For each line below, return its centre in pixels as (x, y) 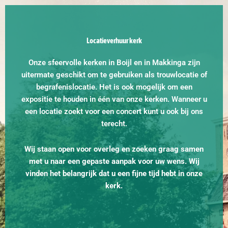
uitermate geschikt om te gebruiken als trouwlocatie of (114, 75)
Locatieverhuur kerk (114, 40)
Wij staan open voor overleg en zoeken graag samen (114, 149)
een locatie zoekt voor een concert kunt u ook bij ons (114, 111)
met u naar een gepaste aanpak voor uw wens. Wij (114, 161)
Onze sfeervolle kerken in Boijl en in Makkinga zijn (114, 63)
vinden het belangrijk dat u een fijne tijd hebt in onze (114, 173)
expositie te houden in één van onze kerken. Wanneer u (114, 99)
